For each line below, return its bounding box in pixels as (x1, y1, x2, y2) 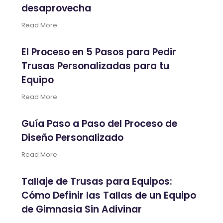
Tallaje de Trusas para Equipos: (21, 174, 173, 188)
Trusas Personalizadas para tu (21, 59, 170, 73)
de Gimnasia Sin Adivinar (21, 202, 142, 216)
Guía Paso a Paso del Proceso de (21, 116, 178, 130)
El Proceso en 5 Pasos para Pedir (21, 45, 177, 59)
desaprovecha (21, 1, 92, 15)
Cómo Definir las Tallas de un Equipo (21, 188, 197, 202)
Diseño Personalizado (21, 130, 124, 144)
